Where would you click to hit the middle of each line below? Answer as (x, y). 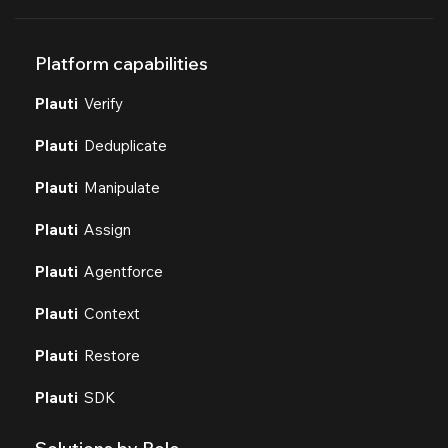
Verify (100, 103)
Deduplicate (122, 145)
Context (109, 313)
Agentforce (120, 271)
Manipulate (119, 187)
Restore (109, 355)
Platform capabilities (121, 63)
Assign (104, 229)
